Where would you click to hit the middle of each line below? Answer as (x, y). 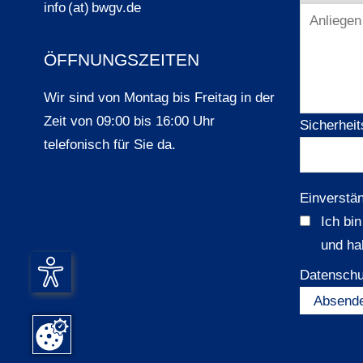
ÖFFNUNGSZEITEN (121, 60)
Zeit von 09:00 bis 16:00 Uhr (129, 120)
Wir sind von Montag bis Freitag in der (159, 97)
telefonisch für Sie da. (111, 144)
